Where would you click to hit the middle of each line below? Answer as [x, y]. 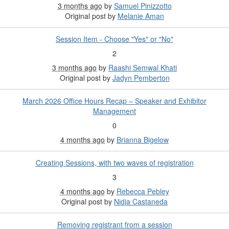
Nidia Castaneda [141, 202]
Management [114, 111]
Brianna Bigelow [143, 140]
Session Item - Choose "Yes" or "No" [114, 39]
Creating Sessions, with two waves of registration [114, 163]
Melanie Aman [141, 16]
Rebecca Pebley [143, 191]
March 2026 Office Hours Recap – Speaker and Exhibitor [114, 101]
